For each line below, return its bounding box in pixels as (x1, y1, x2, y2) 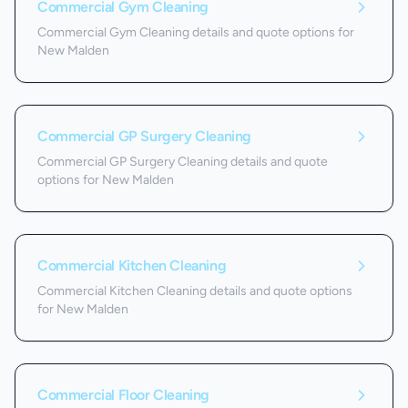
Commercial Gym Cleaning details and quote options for (37, 25, 354, 40)
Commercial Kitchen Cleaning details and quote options (37, 283, 352, 299)
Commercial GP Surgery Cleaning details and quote (37, 154, 328, 169)
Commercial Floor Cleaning (37, 386, 209, 403)
